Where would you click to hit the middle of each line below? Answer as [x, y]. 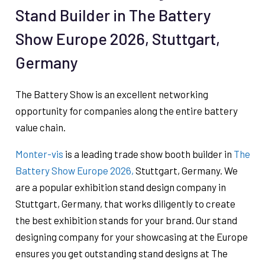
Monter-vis [39, 154]
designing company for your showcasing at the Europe [131, 237]
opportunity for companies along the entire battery [126, 111]
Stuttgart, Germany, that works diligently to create [125, 204]
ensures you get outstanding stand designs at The [121, 253]
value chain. [40, 127]
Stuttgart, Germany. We [185, 171]
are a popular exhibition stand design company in [120, 187]
